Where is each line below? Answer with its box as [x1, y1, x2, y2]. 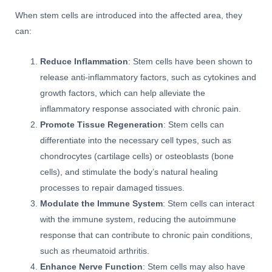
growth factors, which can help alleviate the [40, 89, 206, 98]
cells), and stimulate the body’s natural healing [40, 168, 219, 177]
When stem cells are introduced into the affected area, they [15, 11, 242, 21]
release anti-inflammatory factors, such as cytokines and [40, 73, 257, 83]
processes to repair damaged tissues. [40, 183, 185, 193]
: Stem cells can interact [163, 199, 255, 209]
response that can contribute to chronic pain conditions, [40, 231, 253, 240]
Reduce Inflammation [40, 57, 129, 67]
